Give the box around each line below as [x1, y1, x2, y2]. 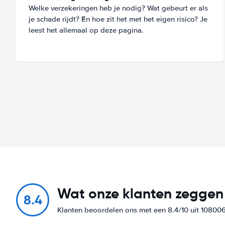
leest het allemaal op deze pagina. [29, 25, 144, 35]
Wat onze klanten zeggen [57, 184, 223, 202]
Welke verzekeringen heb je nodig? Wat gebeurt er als [29, 3, 208, 13]
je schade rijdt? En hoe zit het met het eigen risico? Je [29, 14, 207, 24]
